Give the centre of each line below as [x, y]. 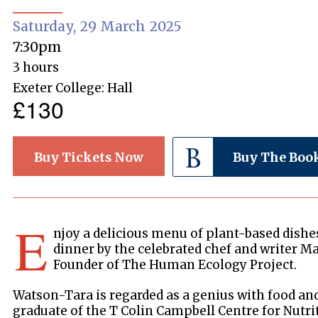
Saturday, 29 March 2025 [98, 26]
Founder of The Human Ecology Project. [175, 264]
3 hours [36, 67]
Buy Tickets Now [89, 157]
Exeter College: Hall [73, 88]
